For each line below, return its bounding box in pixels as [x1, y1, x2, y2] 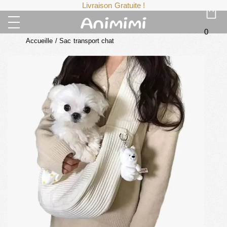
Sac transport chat [59, 37, 114, 45]
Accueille [26, 37, 53, 45]
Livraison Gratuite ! [82, 1, 145, 10]
